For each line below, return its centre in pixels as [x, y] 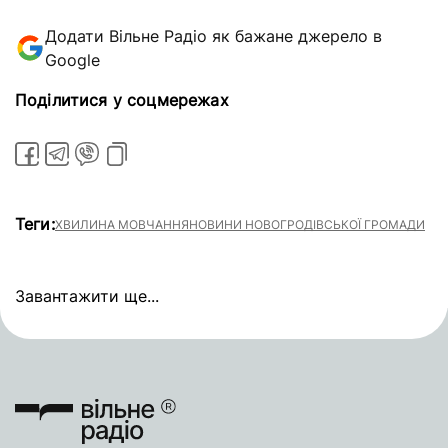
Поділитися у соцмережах [122, 100]
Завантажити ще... [87, 296]
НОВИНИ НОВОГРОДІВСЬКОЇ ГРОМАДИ [306, 224]
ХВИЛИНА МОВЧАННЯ [121, 224]
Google [72, 60]
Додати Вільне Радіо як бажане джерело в [213, 36]
